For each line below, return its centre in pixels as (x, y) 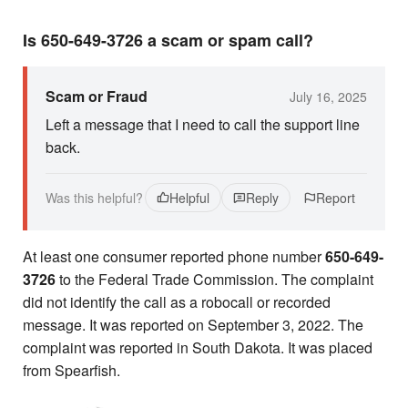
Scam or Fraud (97, 96)
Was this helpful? (94, 198)
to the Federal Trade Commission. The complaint (214, 279)
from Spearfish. (71, 370)
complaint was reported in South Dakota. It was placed (198, 347)
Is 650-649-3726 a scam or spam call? (168, 40)
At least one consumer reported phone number (174, 256)
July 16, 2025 (328, 96)
